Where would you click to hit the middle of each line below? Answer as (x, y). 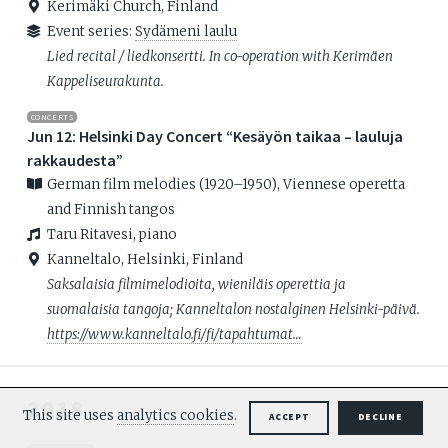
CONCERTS (52, 116)
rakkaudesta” (74, 160)
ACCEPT (289, 417)
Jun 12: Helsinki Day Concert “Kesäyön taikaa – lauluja (214, 136)
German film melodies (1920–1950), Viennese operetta (225, 185)
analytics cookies (175, 416)
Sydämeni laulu (185, 32)
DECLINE (380, 417)
